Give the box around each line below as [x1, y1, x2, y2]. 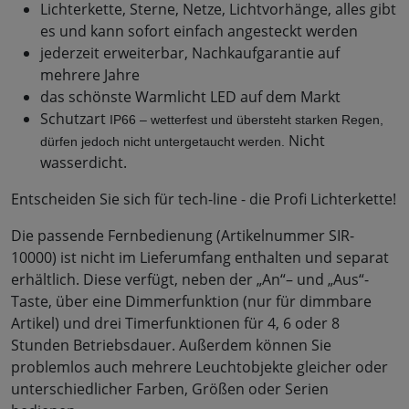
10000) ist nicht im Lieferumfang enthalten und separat [11, 247, 389, 268]
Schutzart [40, 109, 110, 130]
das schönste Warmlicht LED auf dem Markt [40, 87, 341, 108]
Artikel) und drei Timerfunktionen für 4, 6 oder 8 [11, 313, 340, 334]
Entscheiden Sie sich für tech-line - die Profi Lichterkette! [11, 189, 396, 210]
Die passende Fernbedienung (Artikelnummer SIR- [11, 225, 354, 246]
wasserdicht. [40, 152, 127, 173]
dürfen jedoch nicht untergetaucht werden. [40, 134, 285, 150]
